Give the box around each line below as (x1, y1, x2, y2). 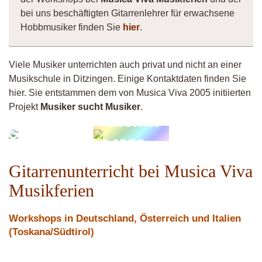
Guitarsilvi (7, 125, 87, 142)
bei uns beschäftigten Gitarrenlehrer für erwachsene (20, 8, 235, 18)
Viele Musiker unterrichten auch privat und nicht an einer (9, 60, 242, 70)
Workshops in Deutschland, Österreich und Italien (9, 213, 241, 224)
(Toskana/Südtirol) (9, 226, 94, 237)
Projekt (9, 102, 40, 112)
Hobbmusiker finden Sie (20, 22, 123, 32)
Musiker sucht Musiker (40, 102, 140, 112)
